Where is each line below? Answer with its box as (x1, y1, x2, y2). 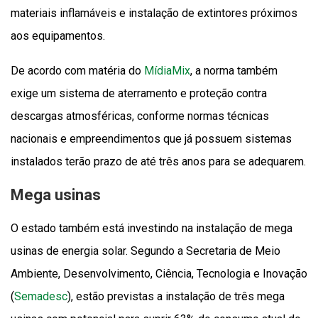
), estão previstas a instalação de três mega (67, 289, 285, 303)
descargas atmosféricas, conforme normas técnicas (11, 109, 269, 123)
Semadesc (14, 289, 67, 303)
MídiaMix (144, 63, 190, 77)
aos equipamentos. (11, 28, 105, 43)
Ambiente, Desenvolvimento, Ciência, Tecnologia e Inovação (11, 266, 307, 280)
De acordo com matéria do (11, 63, 144, 77)
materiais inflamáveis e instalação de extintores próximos (11, 6, 297, 20)
